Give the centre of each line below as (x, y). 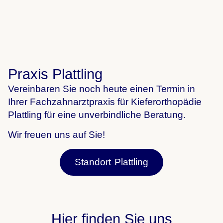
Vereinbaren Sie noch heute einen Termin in (102, 89)
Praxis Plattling (55, 74)
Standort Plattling (111, 162)
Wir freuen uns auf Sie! (56, 135)
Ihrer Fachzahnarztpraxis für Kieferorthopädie (105, 102)
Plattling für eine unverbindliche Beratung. (97, 114)
